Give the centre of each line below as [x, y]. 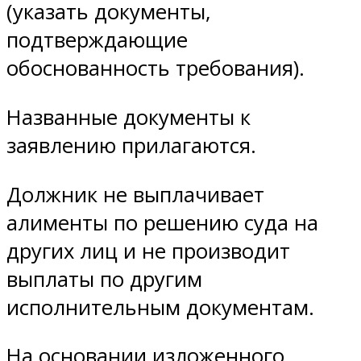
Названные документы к [129, 117]
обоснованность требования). [156, 68]
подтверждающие [97, 40]
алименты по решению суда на [162, 222]
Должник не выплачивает [135, 194]
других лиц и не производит [148, 251]
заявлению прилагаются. [131, 145]
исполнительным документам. [160, 307]
